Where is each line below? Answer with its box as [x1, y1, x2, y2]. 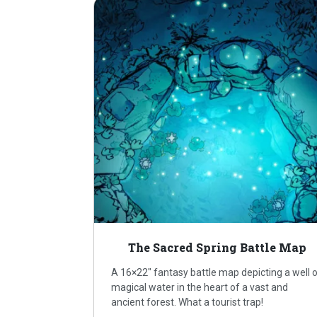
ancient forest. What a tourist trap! [111, 296, 264, 309]
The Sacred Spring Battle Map [127, 240, 306, 255]
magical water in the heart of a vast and [111, 282, 289, 294]
